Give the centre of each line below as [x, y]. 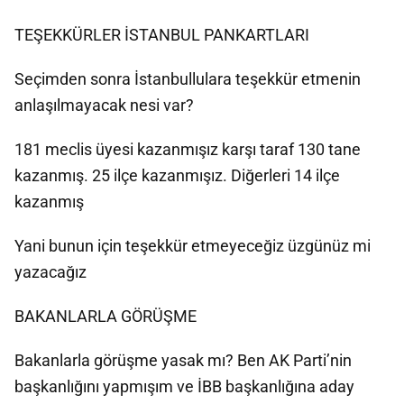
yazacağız [50, 272]
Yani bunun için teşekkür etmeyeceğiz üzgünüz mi [193, 246]
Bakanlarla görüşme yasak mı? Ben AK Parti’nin [183, 360]
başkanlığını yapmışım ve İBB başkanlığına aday [184, 386]
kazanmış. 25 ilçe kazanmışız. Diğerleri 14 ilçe [177, 175]
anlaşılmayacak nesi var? [104, 105]
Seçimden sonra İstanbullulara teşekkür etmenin [188, 79]
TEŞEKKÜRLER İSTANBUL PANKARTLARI [162, 35]
